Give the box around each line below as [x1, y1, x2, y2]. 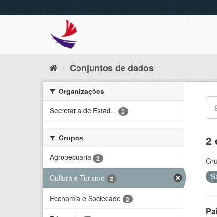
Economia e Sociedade [50, 193, 121, 203]
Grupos [57, 133, 83, 143]
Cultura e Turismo [50, 172, 105, 183]
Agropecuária [50, 152, 91, 162]
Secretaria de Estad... [50, 106, 116, 115]
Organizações [57, 86, 104, 96]
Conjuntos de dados [70, 62, 154, 74]
